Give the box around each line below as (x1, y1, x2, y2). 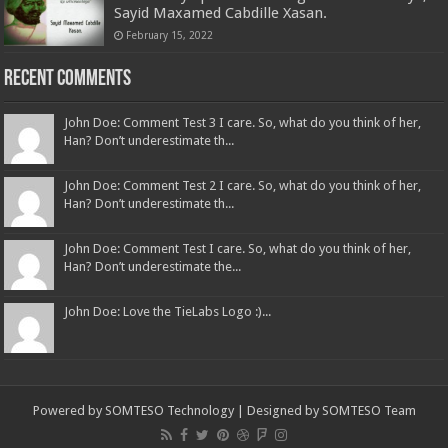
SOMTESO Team (321, 402, 416, 418)
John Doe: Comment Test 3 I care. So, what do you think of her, (64, 114, 422, 130)
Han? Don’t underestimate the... (64, 258, 242, 274)
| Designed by (233, 402, 322, 418)
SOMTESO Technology (104, 402, 234, 418)
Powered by (32, 402, 105, 418)
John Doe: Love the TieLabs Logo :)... (64, 303, 272, 319)
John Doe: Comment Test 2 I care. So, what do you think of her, (64, 177, 422, 193)
